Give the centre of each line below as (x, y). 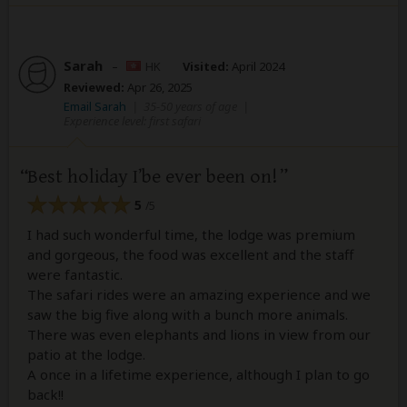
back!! (45, 394)
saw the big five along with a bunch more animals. (188, 314)
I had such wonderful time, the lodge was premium (191, 234)
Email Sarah (95, 107)
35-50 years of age (190, 107)
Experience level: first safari (132, 121)
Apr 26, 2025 (159, 88)
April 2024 (257, 67)
